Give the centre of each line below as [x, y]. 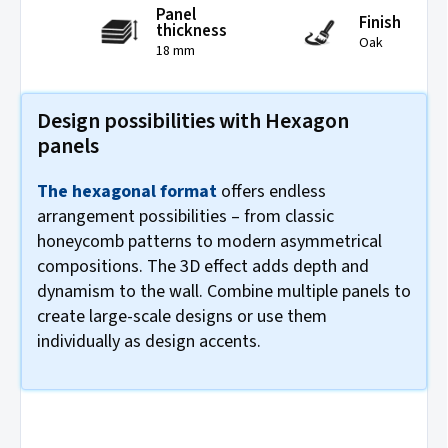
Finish [380, 23]
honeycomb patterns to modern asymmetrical [209, 241]
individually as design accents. [149, 341]
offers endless [271, 191]
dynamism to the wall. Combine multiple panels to [224, 291]
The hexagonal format [127, 191]
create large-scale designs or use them [182, 316]
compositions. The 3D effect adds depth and [203, 266]
